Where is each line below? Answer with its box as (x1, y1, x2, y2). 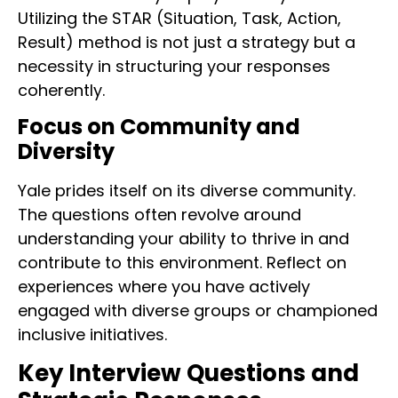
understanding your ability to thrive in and (18, 227, 349, 251)
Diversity (18, 137, 115, 167)
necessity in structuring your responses (18, 54, 330, 77)
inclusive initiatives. (18, 323, 167, 346)
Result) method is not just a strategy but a (18, 30, 355, 53)
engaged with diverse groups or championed (18, 299, 378, 322)
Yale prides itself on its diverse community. (18, 179, 355, 203)
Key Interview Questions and (18, 356, 359, 389)
